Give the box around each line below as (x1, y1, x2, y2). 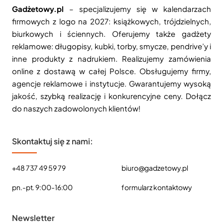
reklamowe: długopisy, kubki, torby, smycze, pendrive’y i (12, 41, 211, 51)
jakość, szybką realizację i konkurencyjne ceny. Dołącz (12, 91, 211, 101)
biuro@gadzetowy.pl (121, 163, 189, 172)
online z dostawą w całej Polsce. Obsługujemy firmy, (12, 66, 211, 76)
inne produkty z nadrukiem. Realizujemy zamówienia (12, 54, 211, 64)
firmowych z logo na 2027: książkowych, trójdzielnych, (12, 16, 211, 26)
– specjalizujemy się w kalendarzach (64, 4, 211, 14)
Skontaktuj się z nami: (12, 136, 93, 147)
